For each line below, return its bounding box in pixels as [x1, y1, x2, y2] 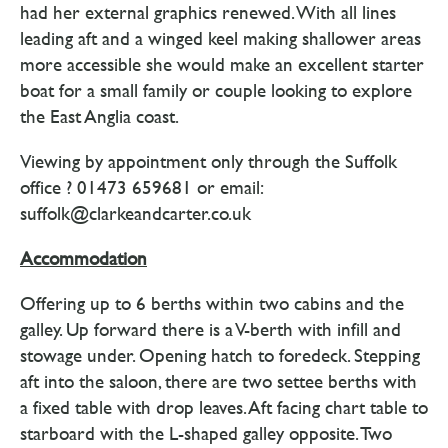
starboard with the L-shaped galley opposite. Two [20, 423, 392, 444]
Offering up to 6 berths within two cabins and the [20, 293, 404, 314]
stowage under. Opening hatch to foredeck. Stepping [20, 345, 420, 366]
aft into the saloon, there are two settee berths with [20, 371, 417, 392]
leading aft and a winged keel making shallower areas [20, 28, 421, 49]
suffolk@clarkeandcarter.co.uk [20, 203, 251, 224]
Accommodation [20, 248, 147, 269]
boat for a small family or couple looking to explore [20, 80, 412, 101]
